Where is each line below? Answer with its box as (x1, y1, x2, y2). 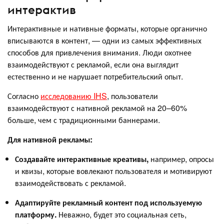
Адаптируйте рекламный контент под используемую (15, 196, 202, 208)
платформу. (15, 208, 58, 220)
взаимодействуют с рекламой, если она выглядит (7, 58, 178, 70)
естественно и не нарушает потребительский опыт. (7, 70, 183, 82)
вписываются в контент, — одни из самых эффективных (7, 34, 201, 46)
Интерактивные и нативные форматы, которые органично (7, 22, 207, 34)
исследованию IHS (40, 89, 107, 101)
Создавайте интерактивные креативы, (15, 152, 148, 164)
